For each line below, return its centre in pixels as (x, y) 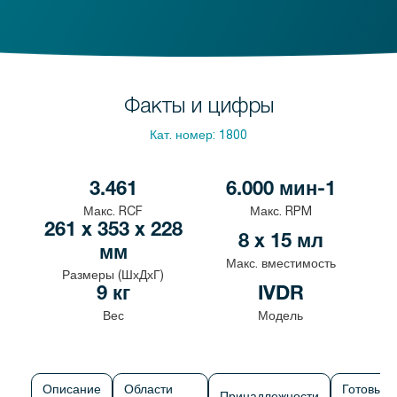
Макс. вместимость (280, 263)
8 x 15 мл (280, 243)
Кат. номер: (184, 135)
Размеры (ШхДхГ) (113, 275)
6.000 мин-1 (280, 191)
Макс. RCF (113, 211)
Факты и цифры (198, 104)
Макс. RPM (280, 211)
